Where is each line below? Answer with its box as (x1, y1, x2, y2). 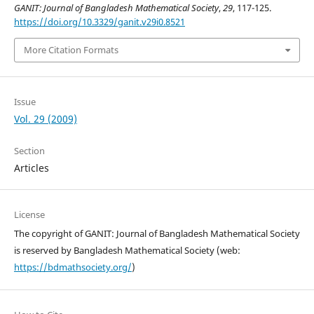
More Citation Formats (23, 43, 118, 57)
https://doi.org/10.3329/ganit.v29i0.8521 (13, 15, 185, 29)
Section (13, 144, 45, 157)
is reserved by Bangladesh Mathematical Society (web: (13, 243, 240, 257)
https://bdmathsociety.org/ (13, 260, 132, 273)
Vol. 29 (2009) (13, 111, 77, 125)
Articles (13, 161, 49, 175)
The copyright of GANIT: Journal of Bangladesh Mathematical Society (13, 226, 300, 240)
